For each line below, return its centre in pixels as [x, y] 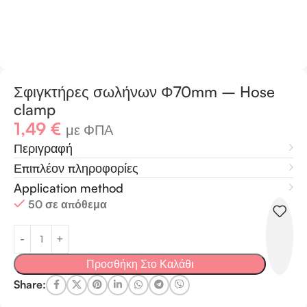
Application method [69, 187]
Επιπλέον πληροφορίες [76, 168]
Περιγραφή [43, 148]
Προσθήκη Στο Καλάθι [140, 263]
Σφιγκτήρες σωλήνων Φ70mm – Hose [144, 91]
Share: [30, 284]
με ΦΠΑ [89, 130]
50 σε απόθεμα [67, 204]
